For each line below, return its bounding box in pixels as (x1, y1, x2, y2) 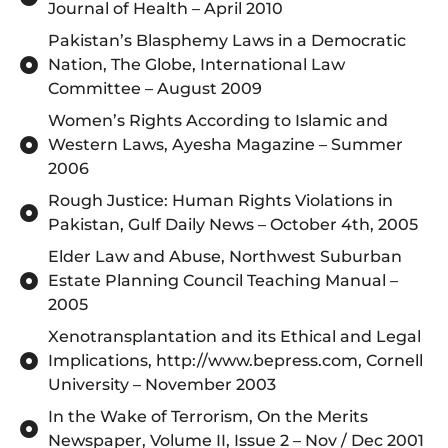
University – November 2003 (47, 374, 276, 394)
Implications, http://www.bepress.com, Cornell (47, 350, 423, 370)
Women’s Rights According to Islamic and (47, 110, 388, 130)
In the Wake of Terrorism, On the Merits (47, 406, 368, 426)
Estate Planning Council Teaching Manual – (47, 270, 398, 290)
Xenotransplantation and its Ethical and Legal (47, 326, 421, 346)
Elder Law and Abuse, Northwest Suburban (47, 246, 402, 266)
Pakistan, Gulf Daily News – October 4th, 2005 (47, 214, 418, 234)
